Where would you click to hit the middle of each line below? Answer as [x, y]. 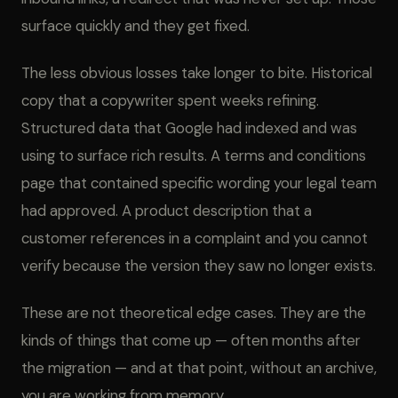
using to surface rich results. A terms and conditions [194, 155]
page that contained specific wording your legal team [199, 183]
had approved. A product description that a [167, 211]
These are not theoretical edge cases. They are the [194, 313]
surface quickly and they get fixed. [135, 26]
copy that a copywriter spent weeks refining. [170, 100]
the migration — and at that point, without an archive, [199, 368]
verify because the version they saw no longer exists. [199, 266]
